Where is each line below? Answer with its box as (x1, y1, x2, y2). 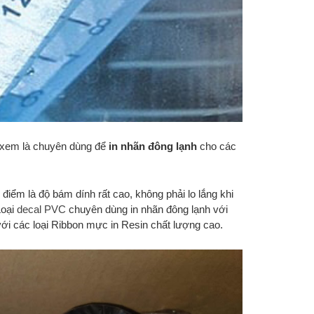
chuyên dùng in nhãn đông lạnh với (66, 203, 228, 215)
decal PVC (17, 203, 66, 215)
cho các (197, 139, 236, 152)
